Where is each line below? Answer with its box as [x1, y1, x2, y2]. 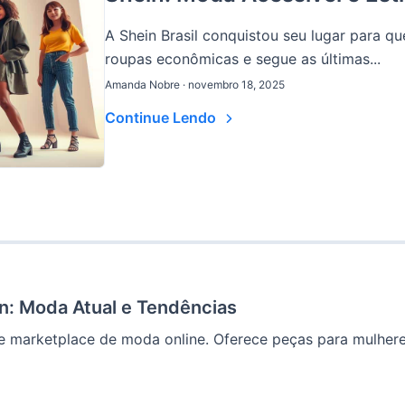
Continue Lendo [105, 108, 220, 127]
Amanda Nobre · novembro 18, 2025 [105, 77, 285, 91]
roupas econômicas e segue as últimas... [105, 49, 381, 68]
